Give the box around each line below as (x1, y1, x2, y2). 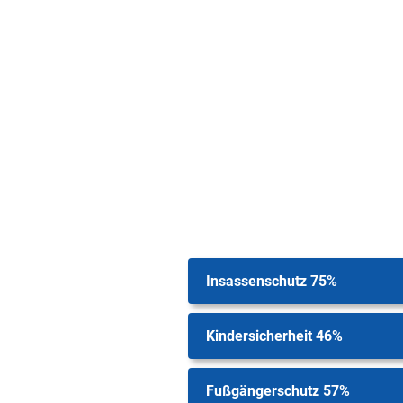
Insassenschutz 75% (206, 273, 337, 290)
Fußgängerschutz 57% (206, 382, 350, 399)
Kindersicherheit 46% (206, 327, 343, 345)
